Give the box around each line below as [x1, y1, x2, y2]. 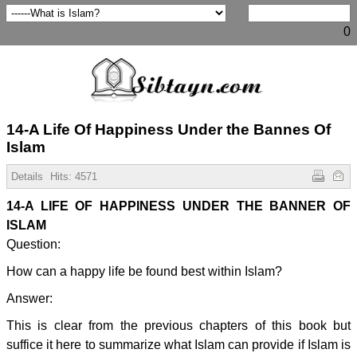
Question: [6, 237, 61, 251]
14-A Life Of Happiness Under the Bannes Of [6, 121, 331, 138]
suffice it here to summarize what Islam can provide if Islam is [6, 338, 351, 351]
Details [11, 171, 43, 182]
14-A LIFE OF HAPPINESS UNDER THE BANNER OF [6, 199, 351, 213]
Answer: [6, 292, 53, 305]
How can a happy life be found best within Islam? [6, 265, 285, 278]
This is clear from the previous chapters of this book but [6, 319, 351, 332]
